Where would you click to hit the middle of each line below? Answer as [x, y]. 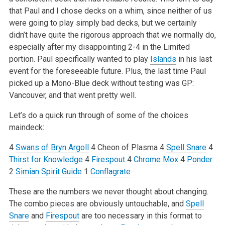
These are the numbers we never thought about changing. [108, 191]
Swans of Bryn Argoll [52, 147]
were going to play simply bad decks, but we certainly [103, 23]
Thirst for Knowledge [46, 159]
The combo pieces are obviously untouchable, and [97, 203]
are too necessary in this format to [140, 215]
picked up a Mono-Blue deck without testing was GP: [101, 83]
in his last [194, 59]
